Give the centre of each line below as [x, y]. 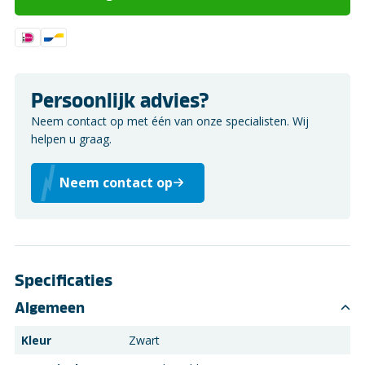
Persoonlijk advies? [120, 101]
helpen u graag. [71, 139]
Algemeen [50, 308]
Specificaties [64, 280]
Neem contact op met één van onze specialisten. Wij [170, 121]
